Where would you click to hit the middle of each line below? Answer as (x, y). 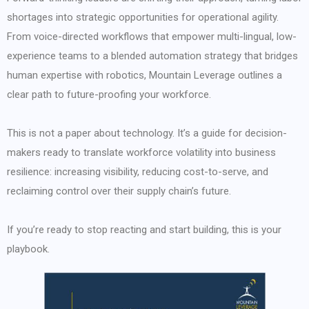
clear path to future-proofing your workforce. (109, 94)
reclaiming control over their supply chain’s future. (119, 191)
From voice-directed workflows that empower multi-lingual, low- (152, 37)
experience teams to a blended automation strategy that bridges (152, 56)
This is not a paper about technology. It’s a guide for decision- (147, 133)
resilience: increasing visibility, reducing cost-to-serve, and (138, 172)
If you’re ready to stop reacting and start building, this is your (144, 230)
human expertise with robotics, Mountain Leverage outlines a (144, 75)
